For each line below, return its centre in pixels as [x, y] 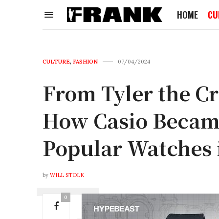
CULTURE [56, 61]
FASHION [85, 61]
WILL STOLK [67, 175]
